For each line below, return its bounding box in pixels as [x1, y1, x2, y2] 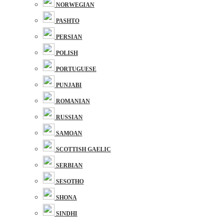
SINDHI [56, 210, 77, 217]
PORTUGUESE [56, 66, 96, 73]
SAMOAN [56, 130, 82, 137]
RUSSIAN [56, 114, 83, 121]
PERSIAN [56, 34, 82, 40]
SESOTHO [56, 178, 84, 185]
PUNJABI [56, 82, 82, 89]
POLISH [56, 50, 78, 56]
